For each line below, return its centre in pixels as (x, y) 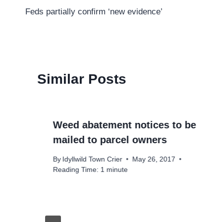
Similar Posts (82, 79)
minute (117, 169)
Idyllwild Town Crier (93, 159)
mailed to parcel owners (110, 140)
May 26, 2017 (154, 159)
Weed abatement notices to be (125, 125)
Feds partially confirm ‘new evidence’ (94, 12)
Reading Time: (76, 169)
